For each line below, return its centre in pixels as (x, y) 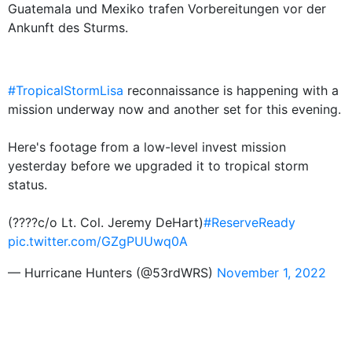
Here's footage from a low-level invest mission (147, 147)
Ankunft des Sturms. (68, 27)
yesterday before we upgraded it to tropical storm (158, 166)
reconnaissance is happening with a (231, 90)
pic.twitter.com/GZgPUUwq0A (98, 241)
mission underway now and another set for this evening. (174, 109)
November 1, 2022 (271, 273)
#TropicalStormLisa (66, 90)
